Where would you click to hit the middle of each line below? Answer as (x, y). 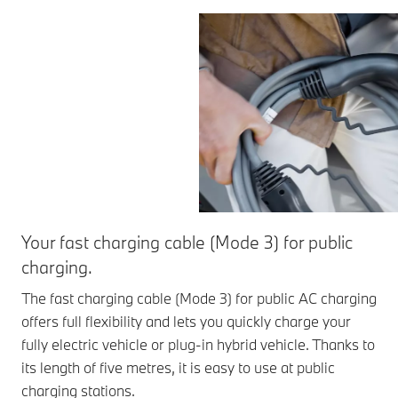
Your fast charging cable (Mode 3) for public (187, 242)
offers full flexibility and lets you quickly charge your (186, 321)
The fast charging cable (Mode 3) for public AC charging (199, 298)
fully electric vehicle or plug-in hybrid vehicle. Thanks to (198, 344)
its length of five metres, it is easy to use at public (178, 367)
